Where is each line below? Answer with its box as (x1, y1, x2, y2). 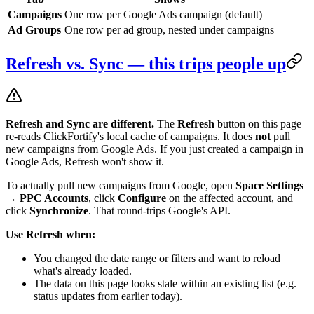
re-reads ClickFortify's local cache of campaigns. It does (6, 130, 255, 143)
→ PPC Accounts (6, 192, 88, 205)
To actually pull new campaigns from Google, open (6, 179, 235, 192)
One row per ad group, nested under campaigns (64, 23, 274, 36)
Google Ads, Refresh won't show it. (6, 156, 164, 168)
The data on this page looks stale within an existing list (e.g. (34, 278, 296, 290)
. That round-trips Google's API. (88, 205, 231, 217)
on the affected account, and (166, 192, 293, 205)
